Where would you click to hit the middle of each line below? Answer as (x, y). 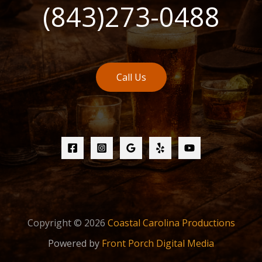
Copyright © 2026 (66, 223)
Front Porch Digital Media (158, 243)
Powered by (75, 243)
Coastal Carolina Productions (171, 223)
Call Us (131, 77)
